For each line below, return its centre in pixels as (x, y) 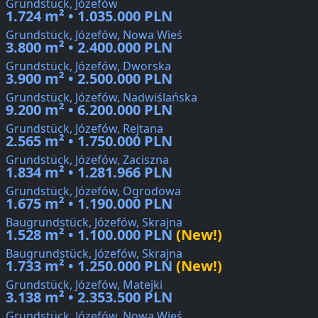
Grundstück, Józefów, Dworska (88, 66)
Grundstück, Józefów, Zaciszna (87, 160)
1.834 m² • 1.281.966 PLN (89, 172)
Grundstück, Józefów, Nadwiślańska (102, 98)
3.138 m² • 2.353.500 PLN (89, 297)
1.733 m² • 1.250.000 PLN (89, 266)
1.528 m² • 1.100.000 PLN (89, 235)
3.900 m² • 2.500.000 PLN (89, 79)
